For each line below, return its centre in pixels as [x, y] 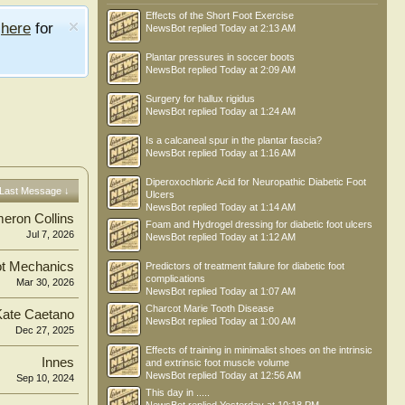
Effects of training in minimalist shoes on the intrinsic [259, 350]
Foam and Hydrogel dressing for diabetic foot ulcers [259, 224]
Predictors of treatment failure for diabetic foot [245, 266]
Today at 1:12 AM [258, 237]
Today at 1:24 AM [258, 111]
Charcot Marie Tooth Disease [210, 308]
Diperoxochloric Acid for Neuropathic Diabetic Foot [256, 182]
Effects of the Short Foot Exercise [220, 15]
